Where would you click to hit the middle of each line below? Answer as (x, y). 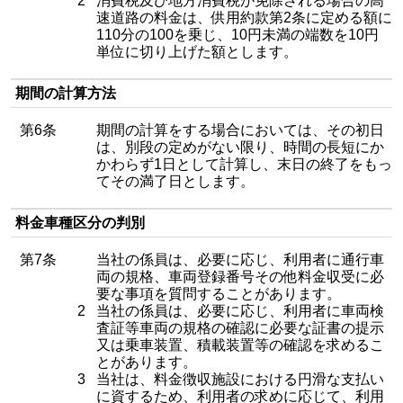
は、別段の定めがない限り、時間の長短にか (240, 147)
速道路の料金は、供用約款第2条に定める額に (244, 18)
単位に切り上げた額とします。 (197, 52)
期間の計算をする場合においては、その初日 (240, 130)
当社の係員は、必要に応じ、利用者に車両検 (240, 311)
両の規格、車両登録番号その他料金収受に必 (240, 277)
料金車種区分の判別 (80, 223)
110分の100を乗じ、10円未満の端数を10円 (237, 35)
